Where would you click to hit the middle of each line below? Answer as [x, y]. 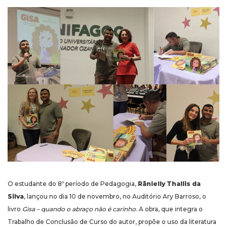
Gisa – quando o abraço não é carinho [79, 209]
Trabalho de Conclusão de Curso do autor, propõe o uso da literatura [112, 222]
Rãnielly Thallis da [169, 184]
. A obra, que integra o [169, 209]
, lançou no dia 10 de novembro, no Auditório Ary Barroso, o [115, 197]
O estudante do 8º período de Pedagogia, [73, 184]
